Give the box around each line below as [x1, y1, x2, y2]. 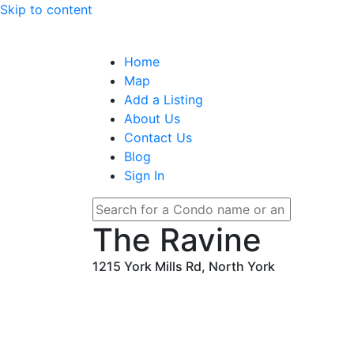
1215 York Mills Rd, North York [92, 258, 275, 274]
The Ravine [92, 220, 262, 259]
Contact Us [124, 130, 192, 145]
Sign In [124, 168, 164, 183]
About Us [124, 111, 180, 126]
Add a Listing [124, 92, 203, 107]
